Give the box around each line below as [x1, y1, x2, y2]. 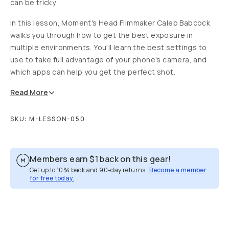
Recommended [148, 180, 205, 190]
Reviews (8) [63, 180, 108, 190]
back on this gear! [100, 153, 171, 165]
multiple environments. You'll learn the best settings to [10, 42, 207, 52]
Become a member [149, 166, 207, 174]
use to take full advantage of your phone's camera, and [10, 55, 207, 64]
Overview [16, 180, 51, 190]
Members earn [30, 153, 88, 165]
